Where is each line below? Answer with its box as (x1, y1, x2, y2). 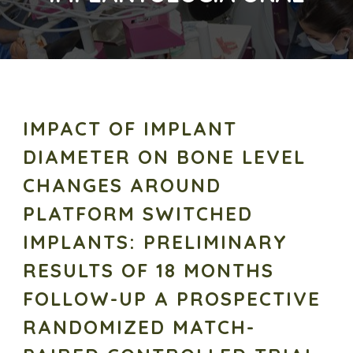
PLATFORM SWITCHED (23, 202, 253, 226)
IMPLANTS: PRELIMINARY (23, 230, 288, 255)
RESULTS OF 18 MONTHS (23, 258, 274, 283)
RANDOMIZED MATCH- (23, 315, 255, 340)
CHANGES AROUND (23, 173, 221, 198)
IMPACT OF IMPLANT (23, 117, 237, 141)
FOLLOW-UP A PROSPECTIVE (23, 287, 321, 311)
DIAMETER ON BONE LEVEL (23, 145, 306, 169)
